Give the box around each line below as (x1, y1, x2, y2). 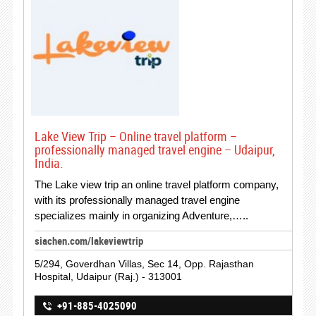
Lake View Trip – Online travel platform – (34, 128, 237, 145)
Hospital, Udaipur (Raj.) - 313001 (34, 271, 182, 282)
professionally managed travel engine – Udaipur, (34, 141, 275, 158)
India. (34, 154, 63, 171)
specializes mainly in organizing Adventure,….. (34, 209, 248, 221)
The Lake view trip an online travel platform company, (34, 178, 279, 190)
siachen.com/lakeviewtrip (34, 233, 143, 248)
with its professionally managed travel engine (34, 194, 240, 206)
